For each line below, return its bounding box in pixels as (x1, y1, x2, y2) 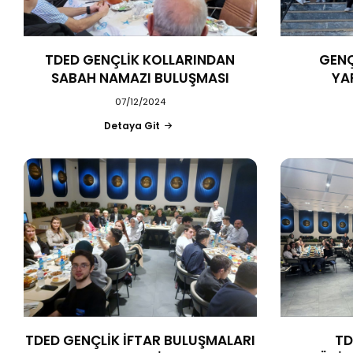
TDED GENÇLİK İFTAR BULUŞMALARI (24, 330, 255, 350)
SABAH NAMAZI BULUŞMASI (50, 68, 229, 87)
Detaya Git (104, 118, 161, 132)
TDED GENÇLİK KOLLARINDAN (45, 50, 236, 69)
